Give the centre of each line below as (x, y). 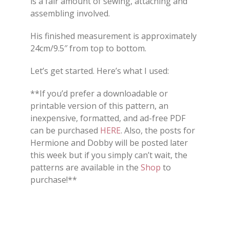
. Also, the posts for (158, 131)
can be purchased (65, 131)
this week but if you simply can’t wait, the (109, 155)
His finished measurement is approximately (113, 36)
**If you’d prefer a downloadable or (99, 94)
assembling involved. (70, 14)
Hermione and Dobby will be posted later (109, 143)
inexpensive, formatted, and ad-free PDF (108, 118)
